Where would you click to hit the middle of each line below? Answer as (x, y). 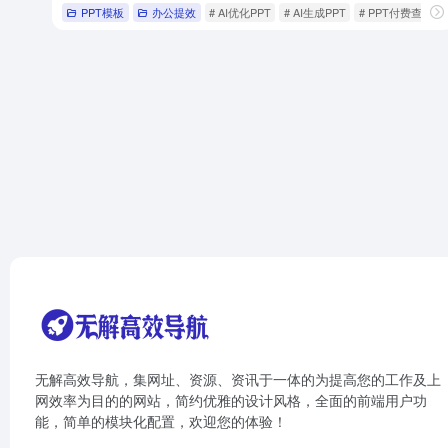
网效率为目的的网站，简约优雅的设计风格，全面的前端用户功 (231, 400)
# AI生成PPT (314, 11)
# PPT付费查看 (395, 11)
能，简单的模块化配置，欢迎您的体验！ (161, 421)
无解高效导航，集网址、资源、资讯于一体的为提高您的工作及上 (238, 379)
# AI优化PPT (239, 11)
